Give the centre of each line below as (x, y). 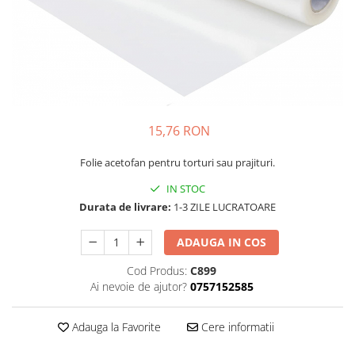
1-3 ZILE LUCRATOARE (223, 206)
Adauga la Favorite (115, 326)
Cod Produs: (157, 270)
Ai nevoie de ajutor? (138, 286)
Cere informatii (236, 326)
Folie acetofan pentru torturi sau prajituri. (177, 162)
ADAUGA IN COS (222, 242)
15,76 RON (179, 130)
